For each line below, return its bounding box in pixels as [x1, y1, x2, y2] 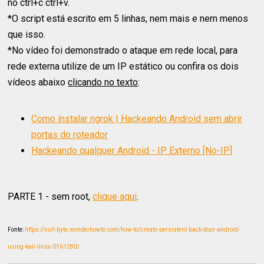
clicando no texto [68, 77, 138, 88]
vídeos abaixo [8, 77, 68, 88]
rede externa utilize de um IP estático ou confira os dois [8, 61, 239, 72]
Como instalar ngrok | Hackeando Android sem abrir [31, 113, 243, 125]
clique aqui [93, 191, 137, 203]
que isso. [8, 29, 46, 41]
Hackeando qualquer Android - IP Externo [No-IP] [31, 145, 233, 157]
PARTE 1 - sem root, [8, 191, 93, 203]
